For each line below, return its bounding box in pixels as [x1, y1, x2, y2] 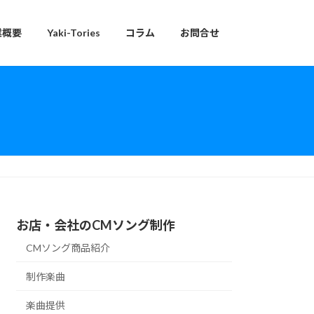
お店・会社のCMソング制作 [16, 217, 176, 233]
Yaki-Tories [47, 27, 100, 39]
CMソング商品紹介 [26, 242, 111, 254]
